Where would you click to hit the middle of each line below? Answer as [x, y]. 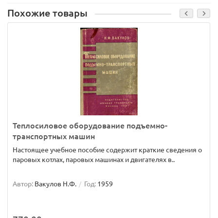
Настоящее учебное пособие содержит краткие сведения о [107, 150]
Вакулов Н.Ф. [55, 184]
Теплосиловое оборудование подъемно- [90, 126]
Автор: [23, 184]
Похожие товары [47, 13]
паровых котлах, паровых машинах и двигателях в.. [94, 160]
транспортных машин [54, 136]
